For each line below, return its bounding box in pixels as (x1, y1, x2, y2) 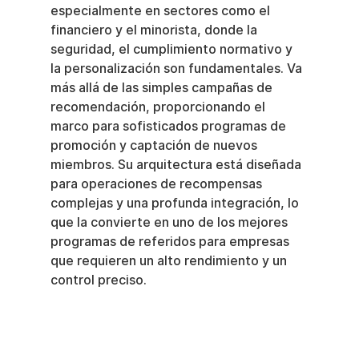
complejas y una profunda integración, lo (50, 196, 302, 212)
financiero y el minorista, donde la (50, 22, 260, 38)
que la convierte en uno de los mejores (50, 215, 291, 231)
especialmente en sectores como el (50, 3, 273, 19)
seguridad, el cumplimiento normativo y (50, 42, 296, 58)
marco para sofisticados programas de (50, 119, 289, 135)
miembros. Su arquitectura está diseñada (50, 157, 305, 173)
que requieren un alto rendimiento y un (50, 253, 290, 269)
